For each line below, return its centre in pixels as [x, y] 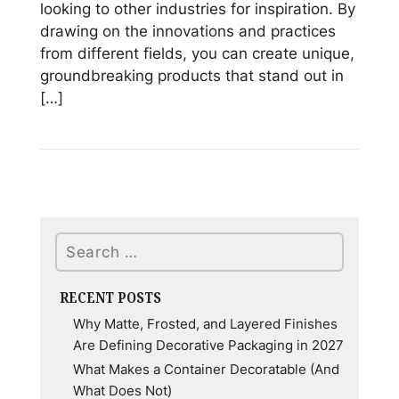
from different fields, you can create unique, [197, 52]
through [66, 309]
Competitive [81, 198]
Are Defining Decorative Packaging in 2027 [208, 346]
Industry [68, 354]
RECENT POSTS [110, 298]
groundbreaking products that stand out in [191, 74]
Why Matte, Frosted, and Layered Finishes [205, 324]
